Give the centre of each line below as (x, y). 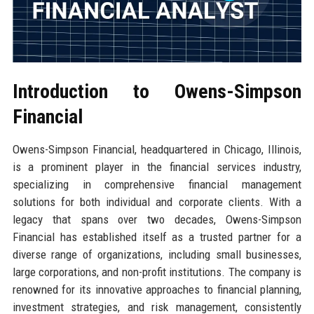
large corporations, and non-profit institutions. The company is (157, 272)
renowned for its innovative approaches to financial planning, (157, 289)
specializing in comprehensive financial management (157, 184)
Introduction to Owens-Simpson (157, 91)
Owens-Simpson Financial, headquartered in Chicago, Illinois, (157, 149)
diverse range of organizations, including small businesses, (157, 254)
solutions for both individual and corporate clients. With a (157, 202)
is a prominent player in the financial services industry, (157, 166)
